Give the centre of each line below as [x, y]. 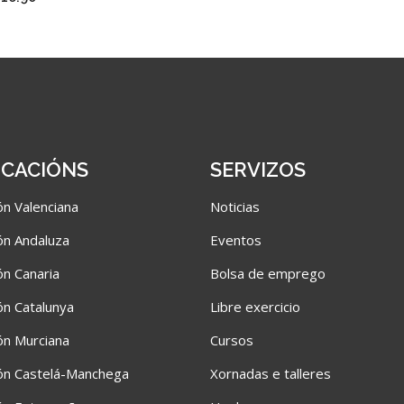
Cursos [232, 340]
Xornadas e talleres [271, 373]
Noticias [235, 206]
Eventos [236, 239]
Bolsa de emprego [268, 273]
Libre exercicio [256, 306]
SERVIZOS [258, 169]
